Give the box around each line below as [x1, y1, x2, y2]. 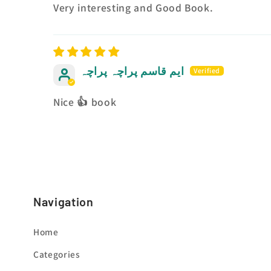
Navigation [33, 194, 94, 209]
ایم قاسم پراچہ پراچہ [80, 64, 184, 79]
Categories [33, 248, 80, 261]
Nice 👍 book [53, 95, 117, 109]
